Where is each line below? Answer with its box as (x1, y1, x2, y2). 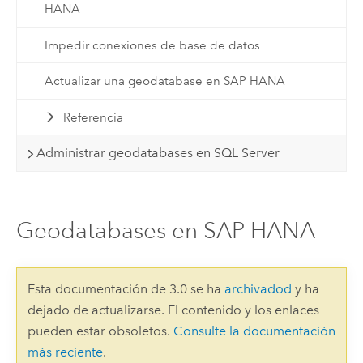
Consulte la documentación (173, 323, 335, 340)
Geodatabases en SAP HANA (15, 216, 315, 244)
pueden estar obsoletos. (27, 323, 173, 340)
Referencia (63, 109, 124, 125)
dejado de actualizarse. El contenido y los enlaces (27, 302, 319, 318)
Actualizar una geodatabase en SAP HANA (44, 74, 285, 89)
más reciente (27, 344, 103, 361)
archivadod (224, 281, 292, 297)
